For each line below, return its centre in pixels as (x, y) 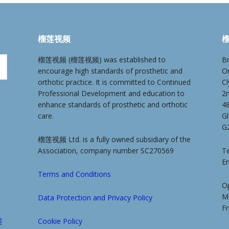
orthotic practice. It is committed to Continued (114, 82)
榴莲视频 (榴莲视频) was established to (102, 60)
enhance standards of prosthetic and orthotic (113, 105)
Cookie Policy (60, 221)
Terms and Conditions (75, 174)
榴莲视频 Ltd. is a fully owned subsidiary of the (114, 140)
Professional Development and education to (111, 94)
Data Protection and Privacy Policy (95, 198)
